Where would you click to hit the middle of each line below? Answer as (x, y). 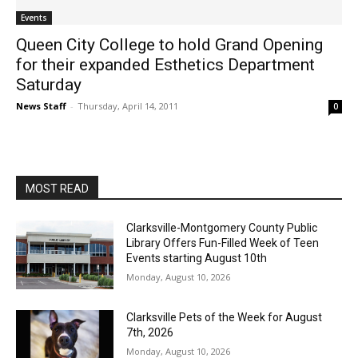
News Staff (41, 106)
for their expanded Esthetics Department (165, 65)
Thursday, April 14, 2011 (128, 106)
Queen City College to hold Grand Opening (169, 45)
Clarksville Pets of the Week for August (225, 317)
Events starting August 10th (197, 259)
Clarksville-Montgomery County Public (222, 228)
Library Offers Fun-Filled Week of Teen (223, 243)
